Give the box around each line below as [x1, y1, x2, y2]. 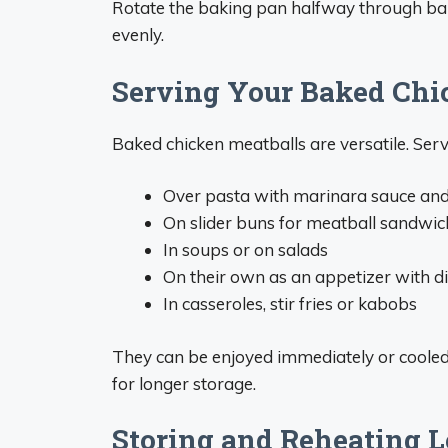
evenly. [112, 24, 164, 45]
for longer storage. [112, 372, 256, 394]
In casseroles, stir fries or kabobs [163, 293, 417, 314]
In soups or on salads [163, 239, 328, 260]
